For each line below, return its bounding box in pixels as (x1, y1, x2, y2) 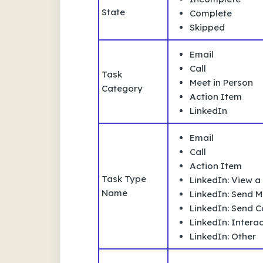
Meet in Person (190, 76, 253, 88)
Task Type (102, 173, 146, 184)
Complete (190, 7, 232, 19)
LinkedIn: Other (190, 230, 256, 242)
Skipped (190, 21, 225, 33)
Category (102, 82, 143, 94)
